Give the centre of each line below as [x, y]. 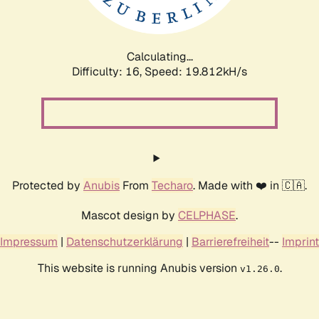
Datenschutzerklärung [125, 241]
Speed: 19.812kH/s [196, 71]
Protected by [48, 185]
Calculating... [159, 56]
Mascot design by [130, 215]
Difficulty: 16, [108, 71]
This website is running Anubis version [138, 268]
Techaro [172, 185]
